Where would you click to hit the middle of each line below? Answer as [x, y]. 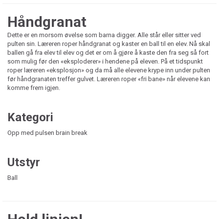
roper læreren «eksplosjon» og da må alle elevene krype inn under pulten [109, 70]
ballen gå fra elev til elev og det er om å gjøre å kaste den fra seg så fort [108, 52]
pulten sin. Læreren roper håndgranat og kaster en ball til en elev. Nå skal [109, 44]
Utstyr [24, 162]
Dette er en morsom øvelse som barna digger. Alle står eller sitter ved [104, 35]
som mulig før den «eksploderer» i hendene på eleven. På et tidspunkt [105, 61]
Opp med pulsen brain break [47, 132]
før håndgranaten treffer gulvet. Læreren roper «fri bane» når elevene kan [109, 79]
